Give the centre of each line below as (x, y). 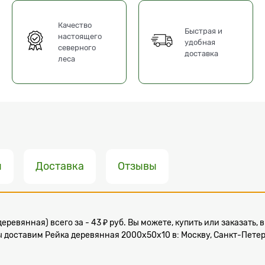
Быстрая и (204, 31)
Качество (75, 25)
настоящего (80, 37)
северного (77, 48)
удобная (200, 42)
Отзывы (137, 166)
